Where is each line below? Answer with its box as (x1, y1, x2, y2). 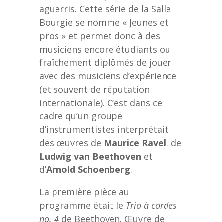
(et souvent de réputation (39, 83, 150, 95)
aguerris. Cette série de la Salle (39, 2, 171, 15)
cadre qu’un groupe (39, 110, 122, 122)
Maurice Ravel (104, 136, 166, 149)
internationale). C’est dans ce (39, 96, 162, 109)
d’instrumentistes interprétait (39, 123, 168, 135)
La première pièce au (39, 185, 129, 198)
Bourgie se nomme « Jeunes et (39, 16, 168, 28)
